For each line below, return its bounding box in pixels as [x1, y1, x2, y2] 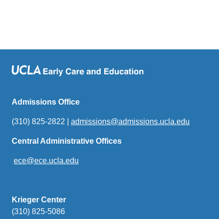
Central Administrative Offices [12, 136, 122, 145]
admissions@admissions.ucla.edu [71, 117, 190, 126]
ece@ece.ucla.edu [14, 156, 79, 165]
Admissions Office [12, 97, 80, 106]
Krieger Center [12, 195, 66, 204]
